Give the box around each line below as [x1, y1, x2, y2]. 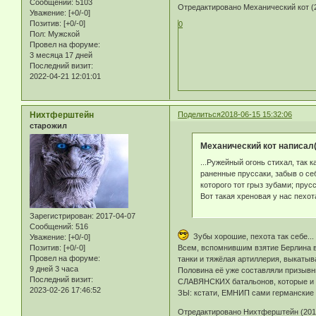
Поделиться [178, 109, 221, 119]
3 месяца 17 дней [30, 50, 92, 59]
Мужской [46, 29, 80, 38]
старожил [30, 121, 67, 130]
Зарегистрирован [30, 212, 92, 221]
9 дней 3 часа [30, 265, 78, 274]
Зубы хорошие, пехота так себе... [189, 231, 315, 241]
